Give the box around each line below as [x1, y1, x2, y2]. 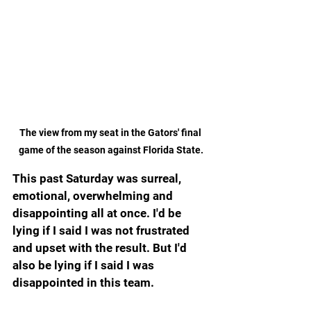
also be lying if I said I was [12, 258, 157, 272]
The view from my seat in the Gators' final [19, 126, 203, 138]
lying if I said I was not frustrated [12, 223, 192, 237]
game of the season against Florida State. [19, 144, 203, 155]
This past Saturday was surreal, [12, 171, 184, 185]
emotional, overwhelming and [12, 188, 176, 203]
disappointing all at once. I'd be [12, 205, 184, 220]
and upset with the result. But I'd [12, 240, 190, 255]
